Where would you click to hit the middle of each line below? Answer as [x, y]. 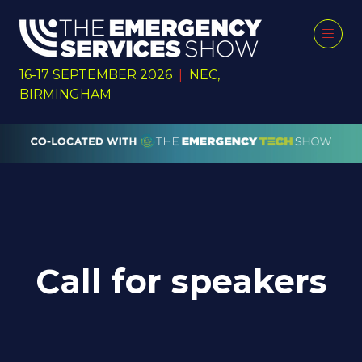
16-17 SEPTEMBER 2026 [99, 75]
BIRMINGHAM [65, 94]
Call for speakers [181, 281]
